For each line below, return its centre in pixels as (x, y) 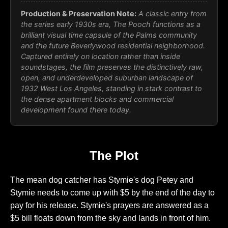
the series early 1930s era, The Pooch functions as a (111, 24)
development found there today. (76, 110)
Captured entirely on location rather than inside (101, 56)
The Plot (114, 156)
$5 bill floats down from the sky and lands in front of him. (110, 218)
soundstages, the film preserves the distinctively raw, (112, 67)
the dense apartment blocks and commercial (97, 99)
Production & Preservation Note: (79, 14)
